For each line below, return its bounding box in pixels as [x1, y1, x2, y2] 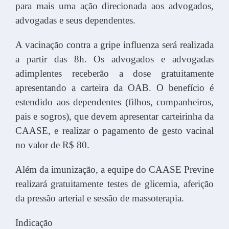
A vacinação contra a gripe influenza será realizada [15, 39, 214, 50]
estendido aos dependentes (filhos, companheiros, [15, 96, 214, 107]
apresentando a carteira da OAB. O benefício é [15, 82, 214, 93]
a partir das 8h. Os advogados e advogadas [15, 53, 214, 64]
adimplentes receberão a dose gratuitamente [15, 67, 214, 79]
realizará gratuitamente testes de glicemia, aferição [15, 178, 214, 189]
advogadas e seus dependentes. [15, 14, 135, 26]
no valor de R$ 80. [15, 139, 89, 150]
